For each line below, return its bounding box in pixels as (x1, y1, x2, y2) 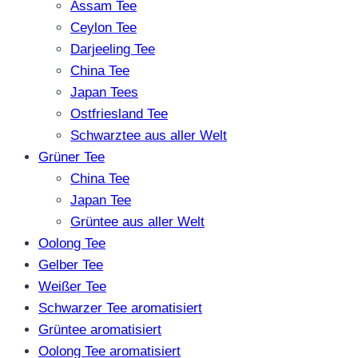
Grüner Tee (38, 149, 105, 165)
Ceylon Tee (70, 19, 137, 35)
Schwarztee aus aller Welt (70, 127, 227, 143)
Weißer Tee (38, 278, 106, 294)
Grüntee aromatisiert (38, 321, 161, 337)
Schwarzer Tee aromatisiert (38, 300, 202, 316)
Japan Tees (70, 84, 138, 100)
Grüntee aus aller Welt (70, 213, 205, 229)
